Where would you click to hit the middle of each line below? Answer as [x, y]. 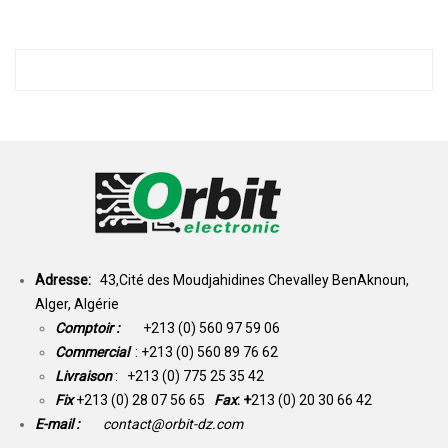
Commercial [92, 352]
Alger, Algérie [77, 304]
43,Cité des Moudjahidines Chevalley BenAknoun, [254, 280]
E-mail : [67, 424]
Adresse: [67, 280]
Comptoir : [99, 328]
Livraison [85, 376]
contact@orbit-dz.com [171, 424]
